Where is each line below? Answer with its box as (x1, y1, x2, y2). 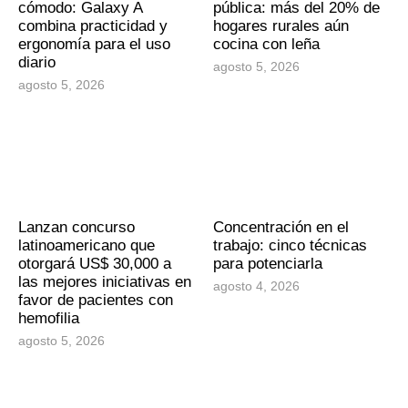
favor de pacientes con (18, 291, 173, 309)
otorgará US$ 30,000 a (18, 254, 171, 272)
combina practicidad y (18, 16, 168, 35)
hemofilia (18, 309, 79, 327)
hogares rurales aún (213, 16, 349, 35)
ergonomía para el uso (18, 35, 170, 53)
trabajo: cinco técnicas (213, 236, 367, 254)
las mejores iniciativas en (18, 272, 191, 291)
